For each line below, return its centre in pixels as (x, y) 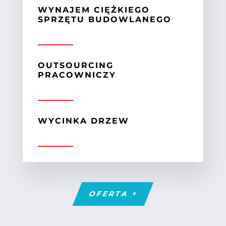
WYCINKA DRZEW (83, 121)
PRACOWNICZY (77, 75)
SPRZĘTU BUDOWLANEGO (104, 19)
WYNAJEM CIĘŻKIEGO (94, 10)
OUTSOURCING (75, 65)
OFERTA (109, 193)
